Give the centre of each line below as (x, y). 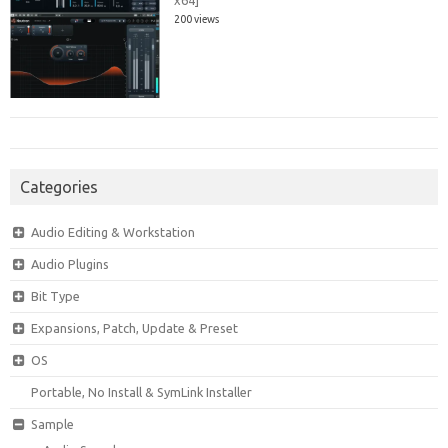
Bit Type (55, 296)
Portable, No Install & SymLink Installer (142, 392)
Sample (52, 424)
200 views (197, 19)
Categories (59, 187)
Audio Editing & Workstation (112, 232)
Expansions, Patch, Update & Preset (134, 328)
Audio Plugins (69, 264)
